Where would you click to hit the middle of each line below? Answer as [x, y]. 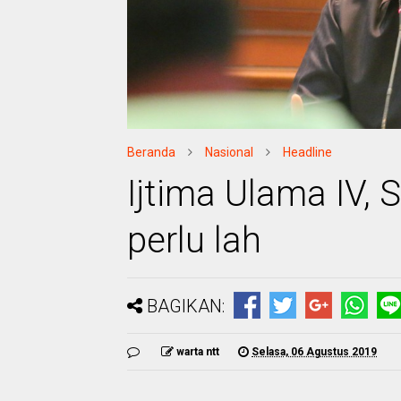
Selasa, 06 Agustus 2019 [314, 351]
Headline [307, 152]
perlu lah [194, 240]
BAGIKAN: [186, 306]
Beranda [151, 152]
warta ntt [198, 351]
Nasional [229, 152]
